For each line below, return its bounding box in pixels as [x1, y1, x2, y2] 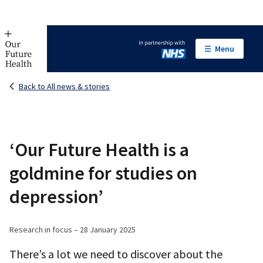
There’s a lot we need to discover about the [9, 247, 222, 261]
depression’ [9, 185, 103, 208]
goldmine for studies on [9, 161, 197, 185]
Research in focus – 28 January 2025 [9, 224, 136, 235]
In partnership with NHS [139, 49, 236, 62]
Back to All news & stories [19, 81, 110, 92]
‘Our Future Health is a [9, 138, 189, 161]
